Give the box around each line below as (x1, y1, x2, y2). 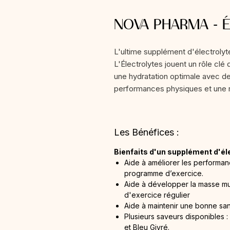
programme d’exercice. (124, 169, 203, 178)
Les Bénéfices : (114, 127, 179, 138)
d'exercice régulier (124, 190, 190, 199)
